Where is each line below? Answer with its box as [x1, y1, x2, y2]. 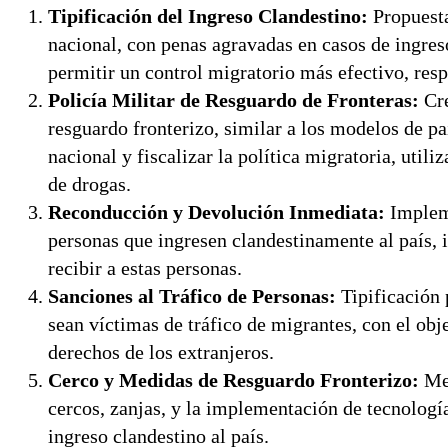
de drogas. [48, 173, 131, 196]
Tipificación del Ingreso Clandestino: [48, 5, 368, 28]
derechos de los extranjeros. [48, 341, 274, 364]
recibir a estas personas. [48, 257, 242, 280]
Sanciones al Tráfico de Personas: [48, 285, 336, 308]
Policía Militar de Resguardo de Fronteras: [48, 89, 419, 112]
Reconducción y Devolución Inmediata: [48, 201, 385, 224]
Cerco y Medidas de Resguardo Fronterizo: [48, 369, 419, 392]
